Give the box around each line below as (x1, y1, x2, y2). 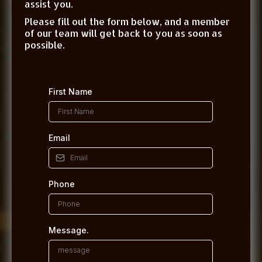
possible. (25, 39, 64, 51)
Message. (49, 225, 89, 235)
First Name (49, 87, 92, 96)
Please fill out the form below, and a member (25, 15, 230, 27)
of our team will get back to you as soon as (25, 27, 222, 39)
